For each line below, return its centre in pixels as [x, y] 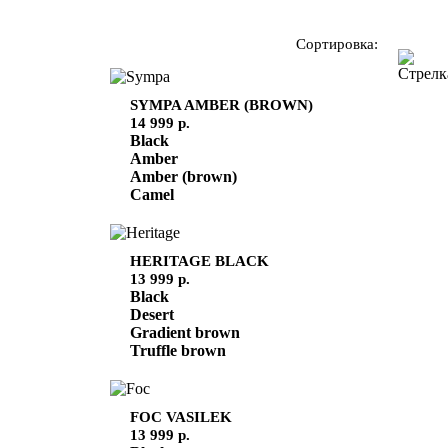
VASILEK [198, 416]
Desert [151, 314]
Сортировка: [337, 43]
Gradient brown [184, 332]
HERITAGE [172, 260]
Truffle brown [177, 350]
